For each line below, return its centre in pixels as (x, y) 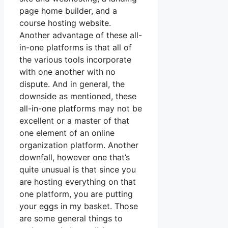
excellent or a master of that (74, 121)
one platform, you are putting (76, 194)
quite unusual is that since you (78, 170)
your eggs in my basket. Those (79, 206)
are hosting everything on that (78, 182)
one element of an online (67, 133)
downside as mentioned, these (78, 96)
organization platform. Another (79, 145)
